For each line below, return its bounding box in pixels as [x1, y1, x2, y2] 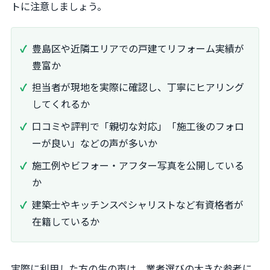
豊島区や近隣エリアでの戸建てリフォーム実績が [32, 40, 244, 55]
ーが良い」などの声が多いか [32, 136, 157, 151]
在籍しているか [32, 213, 99, 228]
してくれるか [32, 96, 90, 111]
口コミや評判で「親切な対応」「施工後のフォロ [32, 119, 244, 134]
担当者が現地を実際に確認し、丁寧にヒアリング [32, 80, 244, 95]
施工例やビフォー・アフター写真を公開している [32, 157, 244, 172]
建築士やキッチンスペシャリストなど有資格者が [32, 196, 243, 212]
